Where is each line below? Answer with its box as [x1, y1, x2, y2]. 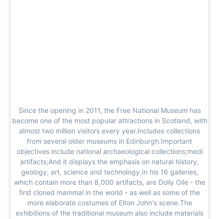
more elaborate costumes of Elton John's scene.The [27, 198, 192, 207]
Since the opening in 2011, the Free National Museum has [18, 106, 201, 114]
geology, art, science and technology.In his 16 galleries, [21, 167, 198, 176]
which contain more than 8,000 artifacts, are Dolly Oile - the [14, 177, 205, 186]
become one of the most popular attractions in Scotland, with [12, 116, 207, 125]
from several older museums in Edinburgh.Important [27, 136, 192, 145]
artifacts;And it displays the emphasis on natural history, [20, 157, 199, 166]
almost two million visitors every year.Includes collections [19, 126, 200, 135]
